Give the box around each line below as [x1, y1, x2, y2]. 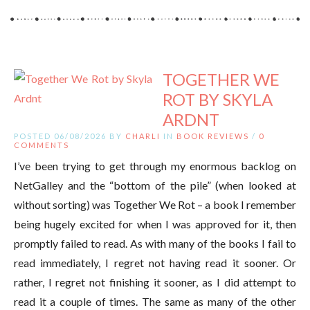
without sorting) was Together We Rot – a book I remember [14, 198, 296, 211]
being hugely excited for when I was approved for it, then [14, 217, 296, 230]
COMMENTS [14, 140, 69, 149]
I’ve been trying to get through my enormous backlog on [14, 159, 296, 172]
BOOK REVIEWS [176, 131, 249, 140]
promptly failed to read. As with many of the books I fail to [14, 237, 296, 250]
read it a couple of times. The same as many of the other [14, 295, 296, 308]
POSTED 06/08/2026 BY [14, 131, 125, 140]
